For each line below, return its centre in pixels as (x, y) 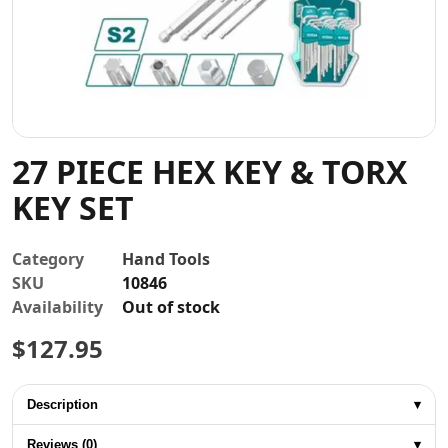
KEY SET (73, 207)
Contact (224, 21)
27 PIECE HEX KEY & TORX (209, 171)
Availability (57, 307)
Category (48, 259)
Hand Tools (166, 259)
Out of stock (171, 307)
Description (62, 405)
